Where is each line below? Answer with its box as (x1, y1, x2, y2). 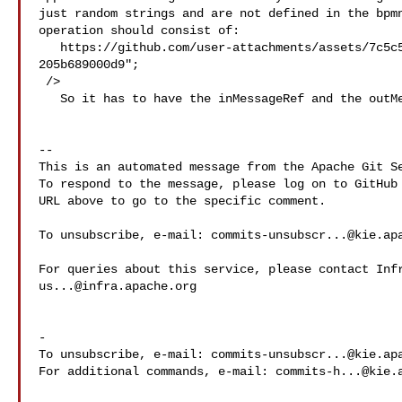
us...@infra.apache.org (39, 279, 197, 293)
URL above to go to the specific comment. (39, 194, 326, 208)
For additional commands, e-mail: (39, 364, 275, 379)
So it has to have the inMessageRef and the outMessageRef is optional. (39, 92, 60, 106)
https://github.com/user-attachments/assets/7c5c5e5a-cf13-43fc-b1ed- (39, 40, 60, 55)
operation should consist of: (39, 23, 240, 38)
